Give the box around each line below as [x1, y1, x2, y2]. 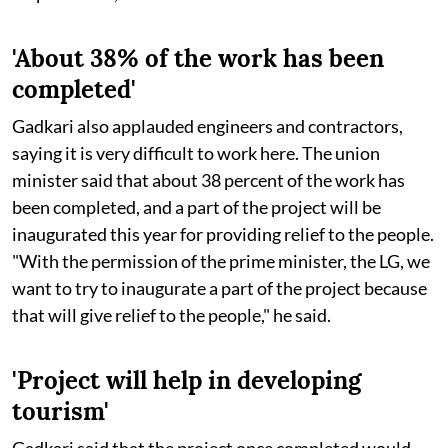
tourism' [12, 395, 109, 427]
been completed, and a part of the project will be [12, 195, 381, 218]
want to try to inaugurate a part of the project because [12, 276, 427, 299]
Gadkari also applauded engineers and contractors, [12, 114, 403, 137]
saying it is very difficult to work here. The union [12, 141, 380, 164]
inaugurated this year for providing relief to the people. [12, 222, 434, 245]
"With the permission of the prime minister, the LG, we [12, 249, 430, 272]
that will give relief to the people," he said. [12, 303, 331, 326]
